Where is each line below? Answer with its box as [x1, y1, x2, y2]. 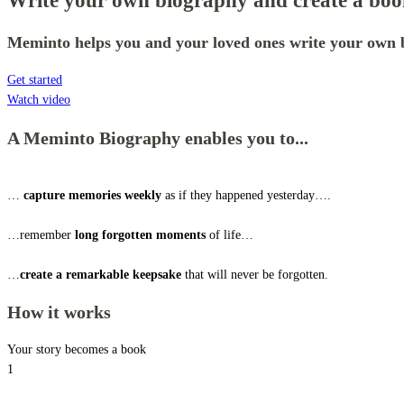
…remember [7, 227, 75, 242]
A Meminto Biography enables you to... [7, 128, 308, 148]
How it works [7, 302, 111, 323]
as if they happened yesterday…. [161, 188, 331, 202]
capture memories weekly [23, 188, 161, 202]
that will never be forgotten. [181, 267, 328, 281]
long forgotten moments [75, 227, 206, 242]
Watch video [7, 93, 70, 107]
